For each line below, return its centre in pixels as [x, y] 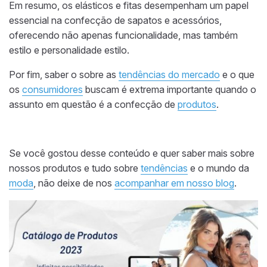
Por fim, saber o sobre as [64, 75]
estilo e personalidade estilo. [69, 50]
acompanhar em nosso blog [174, 183]
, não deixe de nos [74, 183]
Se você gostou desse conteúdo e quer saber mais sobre [132, 153]
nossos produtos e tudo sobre [75, 168]
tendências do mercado [169, 75]
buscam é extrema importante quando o [170, 90]
